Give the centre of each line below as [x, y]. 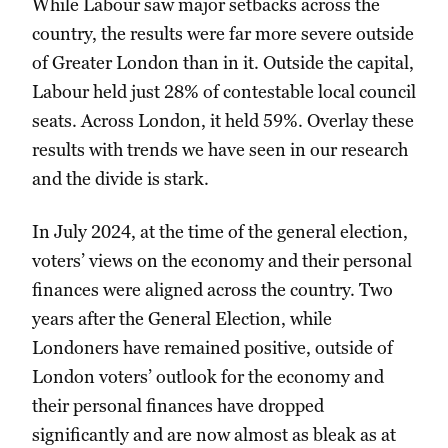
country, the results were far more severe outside [223, 34]
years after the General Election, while [182, 319]
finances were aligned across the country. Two [212, 290]
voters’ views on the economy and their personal [222, 261]
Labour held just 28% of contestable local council [224, 92]
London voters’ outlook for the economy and [208, 377]
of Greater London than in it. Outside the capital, [223, 63]
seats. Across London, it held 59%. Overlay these [223, 121]
